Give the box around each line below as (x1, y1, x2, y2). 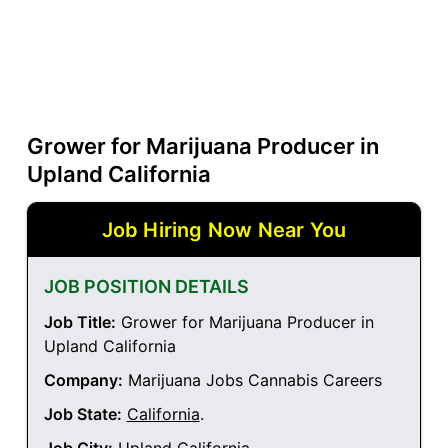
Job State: (43, 404, 122, 425)
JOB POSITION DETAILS (43, 276, 249, 298)
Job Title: (43, 312, 116, 333)
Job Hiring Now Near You (101, 218, 347, 243)
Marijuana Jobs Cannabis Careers (122, 370, 382, 391)
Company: (43, 370, 123, 391)
